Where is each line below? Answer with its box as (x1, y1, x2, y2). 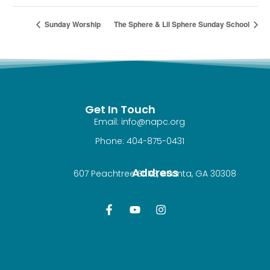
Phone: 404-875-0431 (95, 134, 184, 147)
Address (131, 165, 178, 181)
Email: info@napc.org (94, 115, 186, 128)
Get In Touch (85, 101, 156, 117)
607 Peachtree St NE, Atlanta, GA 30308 (74, 168, 236, 180)
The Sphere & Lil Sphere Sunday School (114, 18, 251, 30)
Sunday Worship (43, 18, 101, 30)
